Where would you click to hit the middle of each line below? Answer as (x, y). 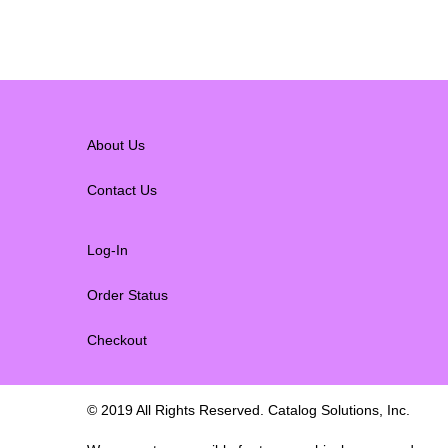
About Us (116, 144)
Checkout (117, 339)
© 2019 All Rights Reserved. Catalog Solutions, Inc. (248, 409)
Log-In (107, 249)
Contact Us (122, 189)
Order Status (127, 294)
